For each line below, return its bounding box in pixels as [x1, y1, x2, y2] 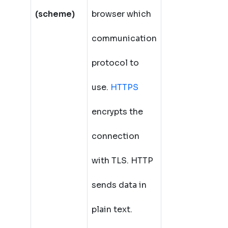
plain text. [92, 204, 132, 215]
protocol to [92, 58, 139, 68]
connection [92, 131, 139, 141]
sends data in [92, 180, 147, 190]
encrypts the [92, 106, 143, 117]
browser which [92, 9, 151, 19]
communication [92, 33, 157, 44]
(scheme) [35, 9, 75, 19]
